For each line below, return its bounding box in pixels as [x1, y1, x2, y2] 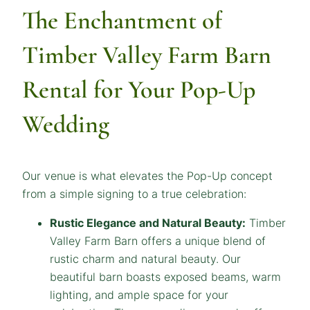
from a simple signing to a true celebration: [22, 186, 246, 201]
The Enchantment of [22, 5, 223, 35]
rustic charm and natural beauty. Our [50, 251, 241, 266]
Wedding [22, 109, 109, 139]
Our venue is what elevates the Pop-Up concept [22, 168, 273, 183]
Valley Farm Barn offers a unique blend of [50, 233, 266, 248]
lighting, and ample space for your [50, 287, 228, 302]
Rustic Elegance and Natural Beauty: [50, 215, 246, 230]
